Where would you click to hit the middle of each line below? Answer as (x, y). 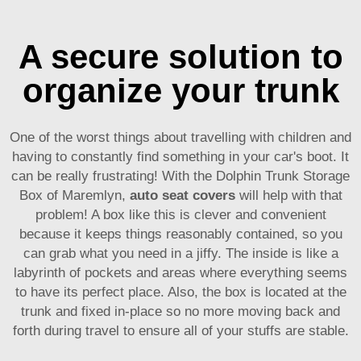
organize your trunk (180, 91)
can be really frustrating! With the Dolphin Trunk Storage (180, 176)
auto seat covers (182, 196)
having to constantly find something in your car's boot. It (180, 157)
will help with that (288, 196)
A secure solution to (180, 57)
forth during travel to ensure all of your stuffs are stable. (180, 331)
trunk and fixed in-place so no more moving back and (180, 312)
